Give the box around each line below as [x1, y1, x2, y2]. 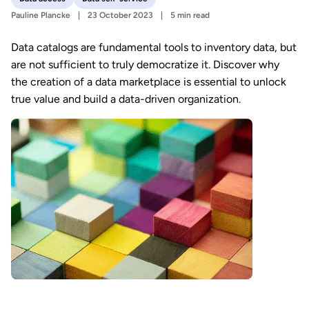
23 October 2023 [88, 10, 153, 20]
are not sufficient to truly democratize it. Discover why [11, 58, 279, 71]
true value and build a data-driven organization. [11, 92, 241, 106]
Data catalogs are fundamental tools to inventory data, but [11, 41, 297, 54]
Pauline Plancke [11, 10, 70, 20]
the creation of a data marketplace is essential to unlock [11, 75, 286, 88]
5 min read [170, 10, 210, 20]
